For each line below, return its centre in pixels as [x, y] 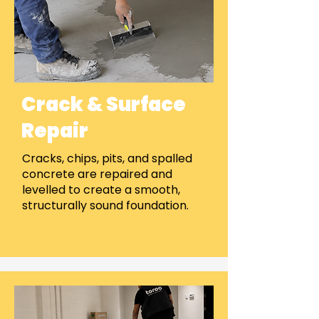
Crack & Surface [104, 104]
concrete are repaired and [97, 174]
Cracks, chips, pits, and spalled [107, 158]
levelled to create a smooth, [101, 190]
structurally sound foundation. [105, 205]
